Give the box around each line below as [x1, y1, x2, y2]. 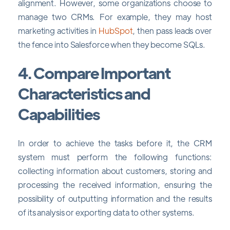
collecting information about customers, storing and [18, 165, 212, 176]
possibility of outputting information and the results [18, 193, 212, 204]
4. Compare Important [18, 63, 170, 83]
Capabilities [18, 104, 100, 124]
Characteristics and [18, 83, 150, 104]
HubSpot [99, 25, 133, 36]
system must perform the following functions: [18, 151, 212, 162]
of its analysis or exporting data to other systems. [18, 206, 195, 218]
